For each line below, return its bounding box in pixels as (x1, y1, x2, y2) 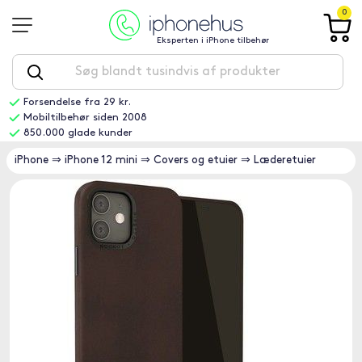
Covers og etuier (154, 155, 238, 166)
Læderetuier (254, 155, 316, 166)
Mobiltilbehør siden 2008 (23, 112, 147, 123)
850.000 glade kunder (23, 128, 133, 138)
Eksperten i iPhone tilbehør (157, 36, 270, 45)
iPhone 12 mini (65, 155, 137, 166)
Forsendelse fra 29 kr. (23, 97, 131, 107)
